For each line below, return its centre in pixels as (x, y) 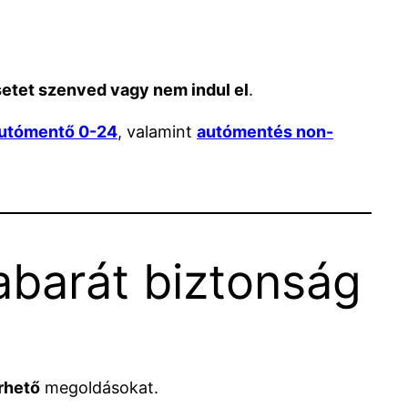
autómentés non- (265, 132)
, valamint (157, 132)
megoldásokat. (99, 387)
